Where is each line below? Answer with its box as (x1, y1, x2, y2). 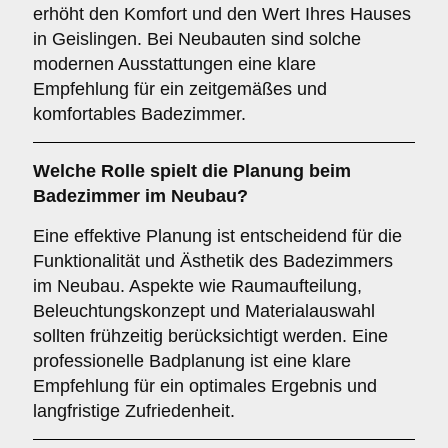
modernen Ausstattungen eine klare (33, 54, 316, 74)
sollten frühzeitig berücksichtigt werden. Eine (33, 326, 388, 346)
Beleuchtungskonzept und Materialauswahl (33, 301, 375, 321)
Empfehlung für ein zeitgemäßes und (33, 79, 327, 99)
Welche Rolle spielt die (33, 161, 233, 181)
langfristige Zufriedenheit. (33, 401, 235, 421)
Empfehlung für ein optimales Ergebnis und (33, 376, 377, 396)
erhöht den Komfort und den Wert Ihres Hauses (33, 4, 411, 24)
